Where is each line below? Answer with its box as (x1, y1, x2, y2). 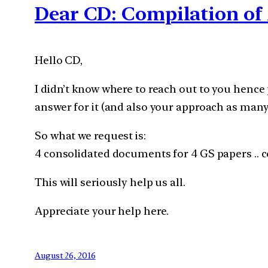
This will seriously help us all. (35, 175, 185, 188)
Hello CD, (35, 53, 83, 66)
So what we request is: (35, 129, 146, 142)
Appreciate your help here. (35, 204, 169, 217)
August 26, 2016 (35, 250, 96, 260)
